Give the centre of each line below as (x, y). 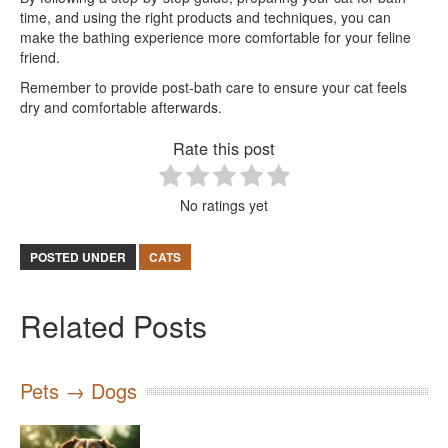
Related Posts (113, 325)
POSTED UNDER (78, 256)
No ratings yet (224, 204)
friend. (40, 56)
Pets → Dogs (78, 390)
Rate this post (224, 147)
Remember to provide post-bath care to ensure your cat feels (213, 86)
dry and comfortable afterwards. (121, 106)
